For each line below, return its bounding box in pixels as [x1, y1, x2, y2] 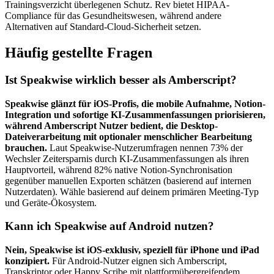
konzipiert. [5, 255, 50, 266]
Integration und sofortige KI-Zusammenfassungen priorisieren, [5, 109, 265, 120]
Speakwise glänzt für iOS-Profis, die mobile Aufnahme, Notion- [5, 98, 265, 109]
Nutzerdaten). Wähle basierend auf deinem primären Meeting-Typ [5, 186, 259, 197]
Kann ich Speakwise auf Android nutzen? [5, 220, 214, 233]
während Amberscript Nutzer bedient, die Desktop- [5, 120, 218, 131]
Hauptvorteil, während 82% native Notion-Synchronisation [5, 164, 232, 175]
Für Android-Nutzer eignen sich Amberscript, [50, 255, 227, 266]
